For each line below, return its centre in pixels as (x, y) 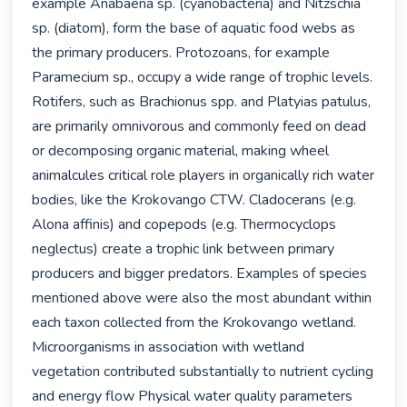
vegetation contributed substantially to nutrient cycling (203, 372)
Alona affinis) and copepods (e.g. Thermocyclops (184, 225)
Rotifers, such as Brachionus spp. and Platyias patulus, (202, 102)
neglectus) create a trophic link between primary (184, 249)
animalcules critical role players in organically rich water (203, 176)
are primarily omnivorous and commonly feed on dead (199, 127)
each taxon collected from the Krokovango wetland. (194, 323)
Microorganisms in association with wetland (169, 347)
